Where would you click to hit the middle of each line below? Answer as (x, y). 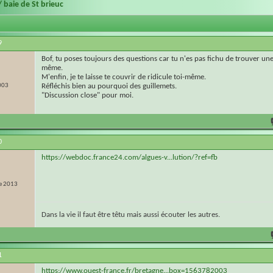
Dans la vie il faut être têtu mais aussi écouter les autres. (131, 215)
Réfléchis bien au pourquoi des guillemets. (109, 87)
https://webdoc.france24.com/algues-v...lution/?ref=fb (129, 158)
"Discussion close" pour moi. (87, 96)
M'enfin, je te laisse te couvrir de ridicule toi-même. (124, 77)
